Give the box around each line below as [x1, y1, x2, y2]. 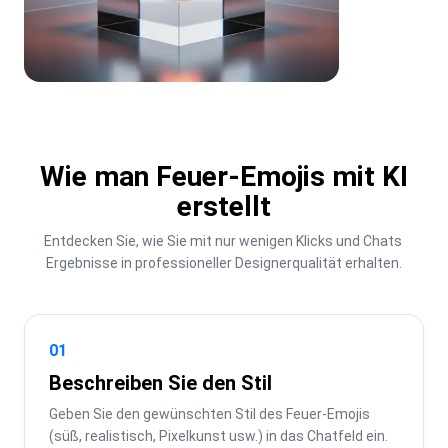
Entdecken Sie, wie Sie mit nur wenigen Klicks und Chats [43, 232, 402, 249]
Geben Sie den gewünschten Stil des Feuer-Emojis [49, 405, 370, 422]
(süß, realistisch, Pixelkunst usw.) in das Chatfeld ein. [49, 427, 388, 444]
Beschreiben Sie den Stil [49, 370, 272, 395]
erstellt [177, 189, 271, 223]
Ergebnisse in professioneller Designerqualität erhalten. [46, 254, 402, 271]
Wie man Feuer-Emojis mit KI [40, 159, 408, 193]
